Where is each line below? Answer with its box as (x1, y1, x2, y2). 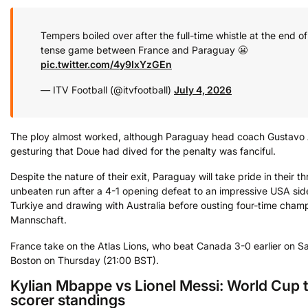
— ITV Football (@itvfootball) (41, 84, 174, 96)
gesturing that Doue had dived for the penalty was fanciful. (10, 144, 276, 157)
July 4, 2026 (174, 84, 232, 96)
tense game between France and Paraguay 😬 (41, 43, 247, 56)
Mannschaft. (10, 214, 67, 226)
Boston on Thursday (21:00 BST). (10, 254, 159, 266)
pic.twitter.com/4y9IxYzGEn (41, 58, 172, 70)
